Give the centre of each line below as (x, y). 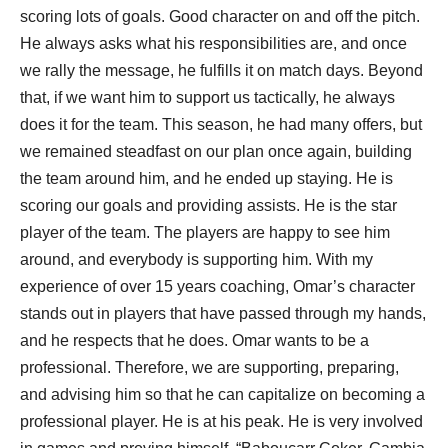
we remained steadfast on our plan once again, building (216, 151)
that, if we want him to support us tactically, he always (207, 97)
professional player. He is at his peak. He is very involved (221, 421)
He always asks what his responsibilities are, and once (213, 43)
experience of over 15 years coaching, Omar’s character (217, 286)
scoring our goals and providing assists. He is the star (208, 205)
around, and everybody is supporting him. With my (196, 259)
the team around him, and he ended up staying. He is (206, 178)
